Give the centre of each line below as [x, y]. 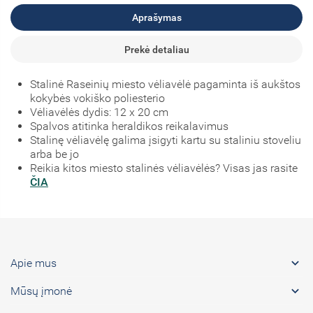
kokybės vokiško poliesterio [97, 98]
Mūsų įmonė [41, 291]
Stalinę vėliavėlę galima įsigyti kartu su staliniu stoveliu [166, 140]
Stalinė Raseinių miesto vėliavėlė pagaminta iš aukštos [165, 84]
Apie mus [34, 263]
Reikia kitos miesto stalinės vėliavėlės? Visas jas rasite [165, 168]
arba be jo [54, 154]
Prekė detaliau [156, 49]
